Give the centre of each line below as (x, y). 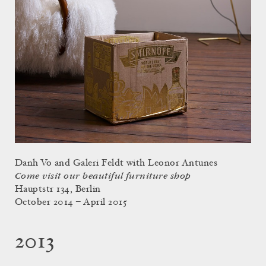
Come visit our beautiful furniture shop (103, 176)
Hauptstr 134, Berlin (58, 190)
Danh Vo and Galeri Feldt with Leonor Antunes (116, 164)
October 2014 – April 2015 (71, 203)
